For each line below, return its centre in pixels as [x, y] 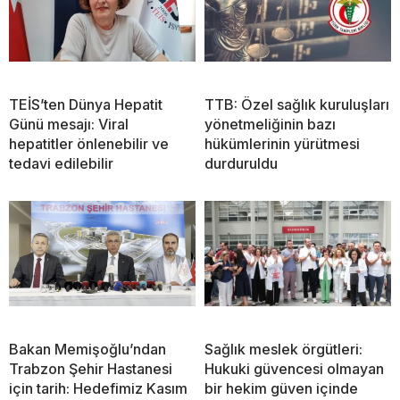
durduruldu [241, 164]
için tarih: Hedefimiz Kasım [98, 389]
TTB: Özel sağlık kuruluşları [297, 105]
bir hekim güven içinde [281, 389]
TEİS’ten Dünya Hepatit [86, 105]
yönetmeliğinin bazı [270, 125]
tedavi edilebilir [61, 164]
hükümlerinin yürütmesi [282, 144]
